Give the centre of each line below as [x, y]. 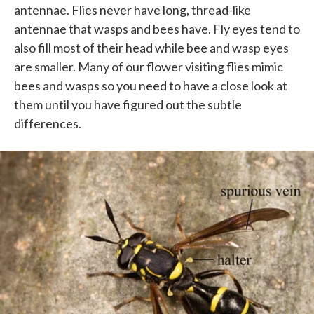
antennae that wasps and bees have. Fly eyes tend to [157, 29]
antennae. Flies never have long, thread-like [132, 10]
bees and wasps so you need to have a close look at [151, 86]
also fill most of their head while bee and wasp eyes [151, 48]
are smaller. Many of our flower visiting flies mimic [149, 67]
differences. [48, 124]
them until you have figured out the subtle [128, 105]
